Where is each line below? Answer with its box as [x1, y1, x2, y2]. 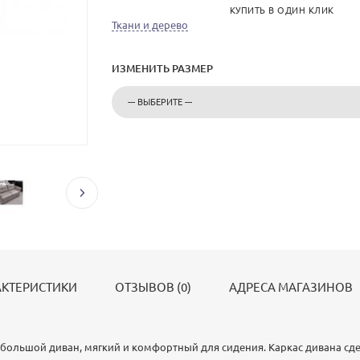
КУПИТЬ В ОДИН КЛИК [229, 6, 334, 15]
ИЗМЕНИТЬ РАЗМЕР [112, 63, 213, 74]
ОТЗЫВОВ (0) [115, 280, 191, 294]
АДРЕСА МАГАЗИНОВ [229, 280, 353, 294]
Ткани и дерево [112, 19, 188, 31]
